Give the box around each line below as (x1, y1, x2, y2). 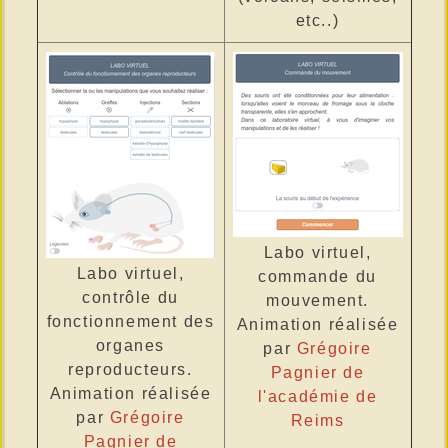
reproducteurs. (68, 361, 193, 378)
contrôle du (82, 289, 179, 306)
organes (95, 337, 166, 354)
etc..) (295, 11, 340, 29)
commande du (258, 268, 377, 285)
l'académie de (257, 388, 378, 405)
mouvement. (266, 292, 369, 309)
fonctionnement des (46, 313, 215, 330)
